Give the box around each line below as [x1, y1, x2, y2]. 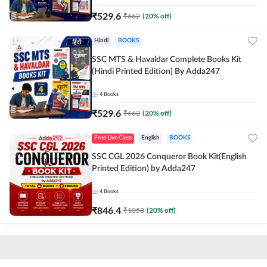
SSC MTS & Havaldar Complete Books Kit [92, 55, 241, 64]
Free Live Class [94, 135, 132, 141]
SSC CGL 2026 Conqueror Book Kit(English [92, 153, 247, 161]
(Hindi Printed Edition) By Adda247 [92, 67, 220, 76]
